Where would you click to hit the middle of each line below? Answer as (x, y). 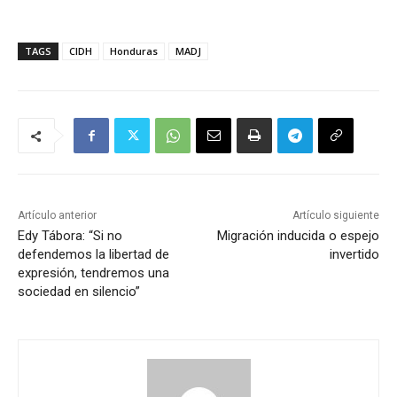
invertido (354, 255)
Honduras (134, 51)
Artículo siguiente (335, 216)
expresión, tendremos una (93, 273)
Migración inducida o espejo (298, 236)
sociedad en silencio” (79, 292)
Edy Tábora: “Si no (70, 236)
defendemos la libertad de (93, 255)
